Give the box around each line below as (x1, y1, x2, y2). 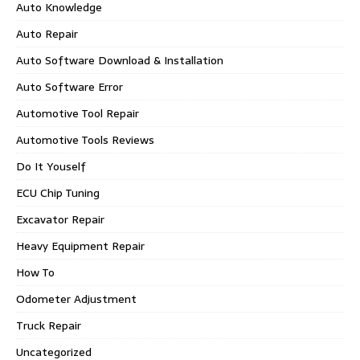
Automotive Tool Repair (16, 104, 139, 122)
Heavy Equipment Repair (16, 237, 145, 255)
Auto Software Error (16, 78, 123, 96)
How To (16, 264, 55, 281)
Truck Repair (16, 317, 81, 334)
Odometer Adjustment (16, 290, 137, 308)
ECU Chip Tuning (16, 184, 100, 202)
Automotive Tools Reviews (16, 131, 154, 149)
